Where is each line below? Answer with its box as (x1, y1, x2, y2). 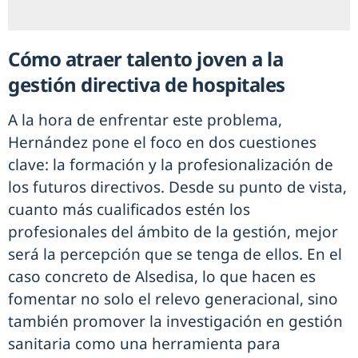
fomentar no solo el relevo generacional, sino (8, 288, 338, 309)
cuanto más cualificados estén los (8, 198, 250, 220)
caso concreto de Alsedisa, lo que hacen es (8, 265, 316, 287)
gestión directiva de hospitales (8, 70, 285, 97)
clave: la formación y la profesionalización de (8, 153, 333, 175)
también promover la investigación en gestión (8, 310, 343, 332)
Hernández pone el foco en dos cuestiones (8, 131, 316, 153)
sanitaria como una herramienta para (8, 332, 280, 354)
